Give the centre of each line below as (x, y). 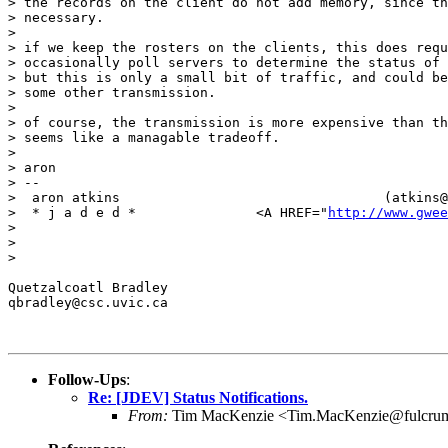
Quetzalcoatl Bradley (88, 287)
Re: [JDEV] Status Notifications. (198, 397)
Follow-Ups (87, 379)
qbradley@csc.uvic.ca (88, 302)
